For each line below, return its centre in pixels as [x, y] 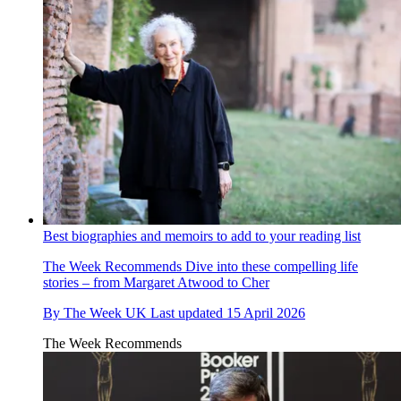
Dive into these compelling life [270, 266]
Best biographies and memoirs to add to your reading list [202, 235]
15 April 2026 [266, 312]
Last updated [188, 312]
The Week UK [105, 312]
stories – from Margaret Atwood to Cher [156, 282]
